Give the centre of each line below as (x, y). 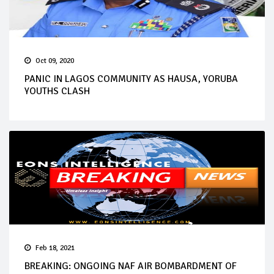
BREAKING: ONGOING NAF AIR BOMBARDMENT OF (131, 266)
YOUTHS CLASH (57, 91)
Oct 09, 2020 (55, 61)
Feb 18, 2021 (55, 248)
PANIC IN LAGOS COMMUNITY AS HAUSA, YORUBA (131, 79)
